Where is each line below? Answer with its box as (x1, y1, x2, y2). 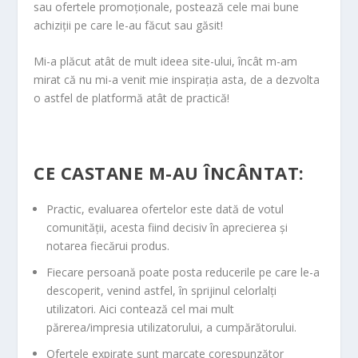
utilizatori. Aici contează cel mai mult (46, 300, 235, 316)
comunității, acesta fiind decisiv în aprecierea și (46, 219, 288, 235)
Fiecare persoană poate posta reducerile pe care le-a (46, 264, 320, 280)
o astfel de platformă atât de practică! (34, 90, 230, 106)
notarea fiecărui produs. (46, 237, 170, 253)
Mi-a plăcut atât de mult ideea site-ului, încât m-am (34, 54, 298, 70)
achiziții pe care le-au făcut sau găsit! (34, 17, 224, 33)
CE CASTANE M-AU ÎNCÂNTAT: (34, 161, 304, 185)
